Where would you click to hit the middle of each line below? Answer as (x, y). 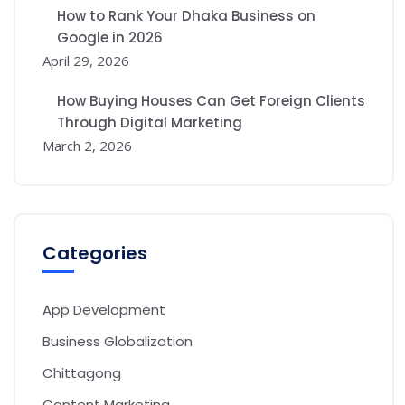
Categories (95, 254)
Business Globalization (118, 342)
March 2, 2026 (87, 146)
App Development (104, 310)
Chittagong (82, 373)
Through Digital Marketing (150, 123)
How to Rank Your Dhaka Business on (186, 16)
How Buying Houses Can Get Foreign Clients (211, 101)
